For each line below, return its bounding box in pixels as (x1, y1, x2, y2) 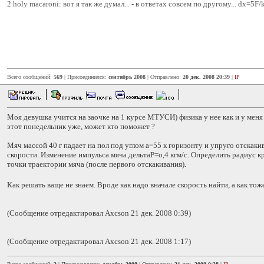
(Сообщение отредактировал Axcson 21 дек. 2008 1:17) (7, 237, 191, 246)
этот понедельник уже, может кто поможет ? (7, 122, 155, 131)
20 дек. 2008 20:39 (183, 74, 230, 80)
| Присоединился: (62, 74, 108, 80)
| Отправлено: (146, 74, 183, 80)
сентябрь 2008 (108, 74, 146, 80)
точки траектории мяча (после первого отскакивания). (7, 160, 186, 169)
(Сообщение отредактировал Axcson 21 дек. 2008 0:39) (7, 209, 191, 217)
